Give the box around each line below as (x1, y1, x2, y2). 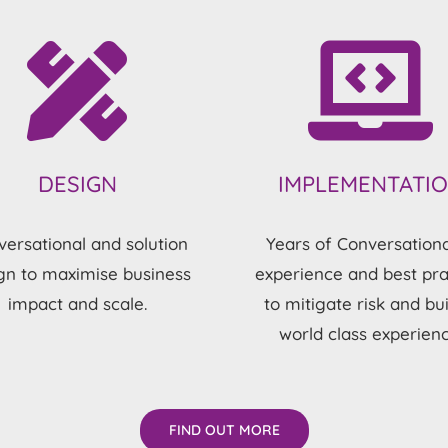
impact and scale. (7, 292, 147, 314)
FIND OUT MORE (168, 420, 280, 439)
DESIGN (37, 170, 117, 199)
